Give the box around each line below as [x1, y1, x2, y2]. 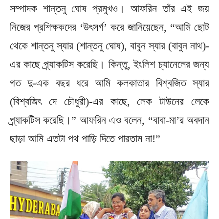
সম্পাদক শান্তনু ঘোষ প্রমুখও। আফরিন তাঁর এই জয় [10, 2, 209, 15]
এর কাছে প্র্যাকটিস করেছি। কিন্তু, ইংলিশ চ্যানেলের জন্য [10, 58, 209, 70]
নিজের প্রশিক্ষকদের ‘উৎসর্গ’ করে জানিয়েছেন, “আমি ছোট [10, 21, 209, 33]
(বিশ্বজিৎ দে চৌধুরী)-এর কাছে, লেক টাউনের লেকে [10, 95, 209, 108]
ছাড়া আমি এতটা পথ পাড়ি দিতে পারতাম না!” [10, 132, 160, 145]
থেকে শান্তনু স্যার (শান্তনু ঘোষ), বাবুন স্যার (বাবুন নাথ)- [10, 40, 209, 52]
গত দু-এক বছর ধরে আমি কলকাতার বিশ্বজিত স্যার [10, 77, 209, 89]
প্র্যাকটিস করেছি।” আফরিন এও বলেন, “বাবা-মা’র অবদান [10, 114, 209, 126]
